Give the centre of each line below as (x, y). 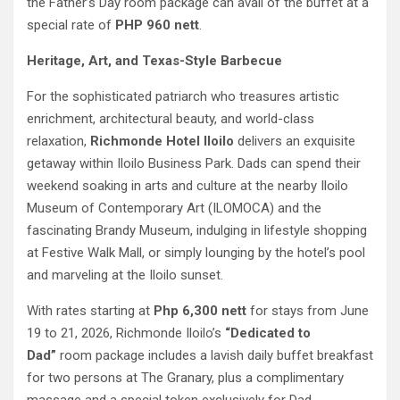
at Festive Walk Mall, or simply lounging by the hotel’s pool (196, 253)
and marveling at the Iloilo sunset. (127, 275)
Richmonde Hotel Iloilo (162, 142)
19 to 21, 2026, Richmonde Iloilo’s (126, 333)
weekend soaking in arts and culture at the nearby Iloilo (187, 186)
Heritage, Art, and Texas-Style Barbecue (154, 61)
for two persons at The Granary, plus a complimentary (185, 378)
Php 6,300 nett (200, 311)
